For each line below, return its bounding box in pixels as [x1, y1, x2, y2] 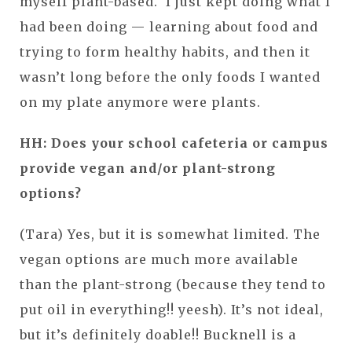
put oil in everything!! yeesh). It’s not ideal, [20, 301, 324, 317]
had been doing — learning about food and [20, 18, 318, 35]
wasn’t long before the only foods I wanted [20, 68, 321, 85]
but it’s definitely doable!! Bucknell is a [20, 326, 296, 343]
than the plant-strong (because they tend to [20, 276, 326, 292]
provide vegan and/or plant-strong [20, 159, 276, 176]
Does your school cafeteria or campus [51, 134, 328, 151]
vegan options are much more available [20, 251, 299, 267]
